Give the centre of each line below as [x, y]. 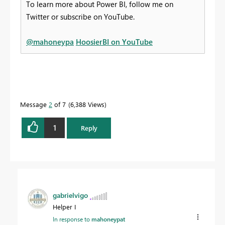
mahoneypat [108, 219]
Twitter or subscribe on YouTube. [80, 16]
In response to [72, 219]
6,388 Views [87, 104]
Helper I [64, 206]
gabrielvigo [70, 195]
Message [34, 104]
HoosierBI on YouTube [114, 41]
